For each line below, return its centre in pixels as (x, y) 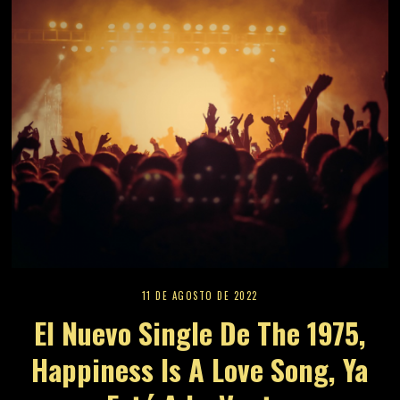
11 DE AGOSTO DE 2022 (200, 296)
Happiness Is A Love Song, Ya (200, 370)
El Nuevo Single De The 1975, (200, 333)
